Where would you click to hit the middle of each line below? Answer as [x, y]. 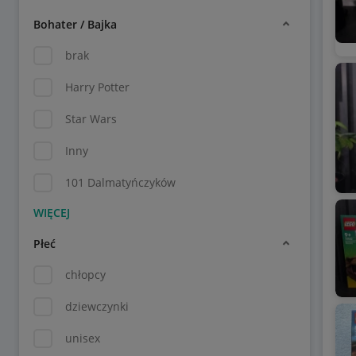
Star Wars [91, 119]
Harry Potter [97, 87]
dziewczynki [97, 306]
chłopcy [85, 275]
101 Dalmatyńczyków [120, 182]
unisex [83, 338]
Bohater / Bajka [75, 24]
